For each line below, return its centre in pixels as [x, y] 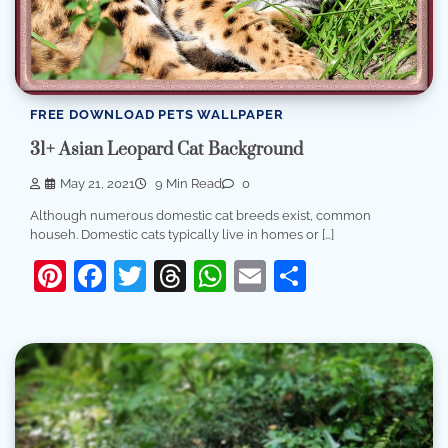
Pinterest [131, 276]
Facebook [179, 276]
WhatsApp [304, 276]
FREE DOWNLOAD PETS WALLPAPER [157, 115]
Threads [246, 276]
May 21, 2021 [97, 184]
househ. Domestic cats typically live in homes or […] [182, 235]
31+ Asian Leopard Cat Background [166, 149]
